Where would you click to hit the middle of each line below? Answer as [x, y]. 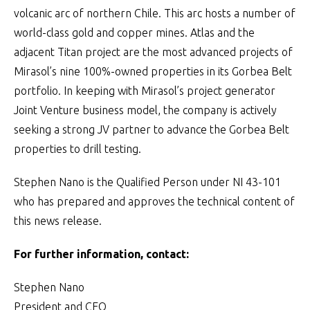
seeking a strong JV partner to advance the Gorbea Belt [152, 129]
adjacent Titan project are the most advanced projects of [153, 52]
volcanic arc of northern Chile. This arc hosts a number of [155, 13]
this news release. [58, 221]
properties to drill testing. [77, 149]
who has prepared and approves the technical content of [154, 201]
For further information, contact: [101, 254]
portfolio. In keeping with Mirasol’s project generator [145, 91]
